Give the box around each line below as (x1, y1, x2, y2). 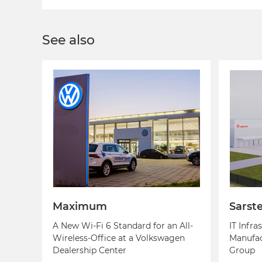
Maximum (53, 200, 107, 213)
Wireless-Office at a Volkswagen (53, 233, 185, 244)
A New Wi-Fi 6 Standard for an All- (53, 220, 193, 232)
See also (42, 32, 95, 48)
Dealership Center (53, 245, 126, 256)
